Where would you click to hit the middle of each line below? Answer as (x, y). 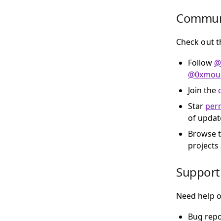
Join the (203, 90)
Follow (201, 63)
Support (198, 172)
